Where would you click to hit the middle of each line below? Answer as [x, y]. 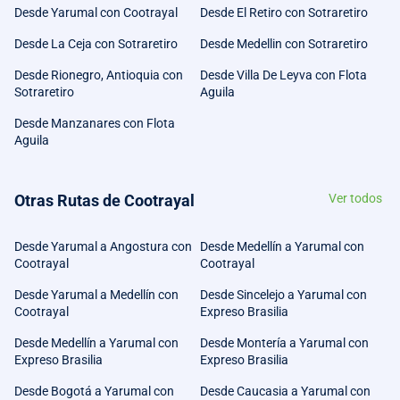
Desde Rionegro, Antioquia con [99, 75]
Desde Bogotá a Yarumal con [94, 391]
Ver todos [355, 198]
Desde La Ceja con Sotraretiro [96, 44]
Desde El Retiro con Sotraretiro [284, 12]
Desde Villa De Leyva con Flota [283, 75]
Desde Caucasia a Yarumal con [285, 391]
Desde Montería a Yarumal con [284, 343]
